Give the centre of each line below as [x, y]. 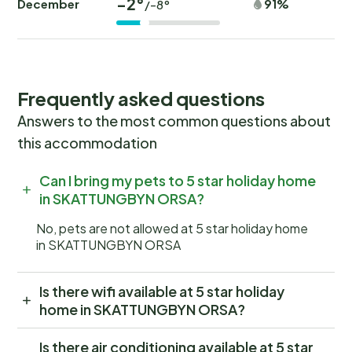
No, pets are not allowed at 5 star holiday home [172, 229]
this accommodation [87, 143]
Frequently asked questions [141, 99]
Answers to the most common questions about [174, 121]
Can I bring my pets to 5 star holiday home [178, 181]
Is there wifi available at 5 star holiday [162, 291]
